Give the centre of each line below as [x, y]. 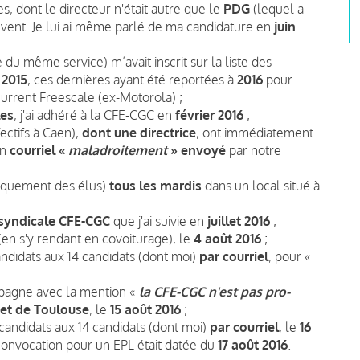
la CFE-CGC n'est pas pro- [215, 291]
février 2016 [209, 115]
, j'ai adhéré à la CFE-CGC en [94, 115]
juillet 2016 [239, 221]
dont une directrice [139, 132]
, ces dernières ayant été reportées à [132, 79]
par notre [255, 150]
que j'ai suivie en [159, 221]
